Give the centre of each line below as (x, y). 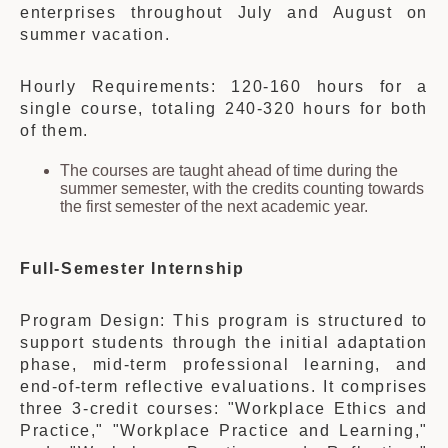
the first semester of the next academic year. (214, 206)
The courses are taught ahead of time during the (229, 170)
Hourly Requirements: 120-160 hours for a (224, 86)
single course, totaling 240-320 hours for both (224, 108)
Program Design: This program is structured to (224, 320)
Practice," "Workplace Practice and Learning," (224, 430)
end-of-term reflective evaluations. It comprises (224, 386)
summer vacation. (95, 34)
